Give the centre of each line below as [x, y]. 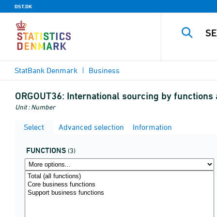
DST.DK [23, 6]
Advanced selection [90, 127]
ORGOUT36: [40, 96]
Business [104, 70]
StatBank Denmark [46, 70]
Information [151, 127]
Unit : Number [35, 107]
